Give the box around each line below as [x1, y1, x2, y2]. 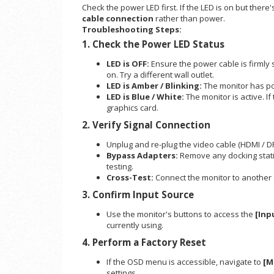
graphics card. [106, 102, 158, 114]
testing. [106, 161, 133, 172]
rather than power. [154, 13, 225, 24]
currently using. [106, 220, 163, 231]
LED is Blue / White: [106, 91, 184, 103]
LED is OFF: [106, 58, 149, 70]
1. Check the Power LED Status [82, 38, 224, 51]
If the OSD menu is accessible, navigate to [106, 256, 263, 268]
